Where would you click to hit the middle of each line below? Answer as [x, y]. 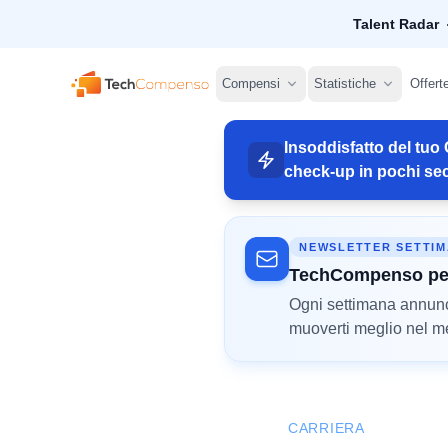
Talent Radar [395, 24]
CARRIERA [326, 428]
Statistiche [345, 83]
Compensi [251, 83]
